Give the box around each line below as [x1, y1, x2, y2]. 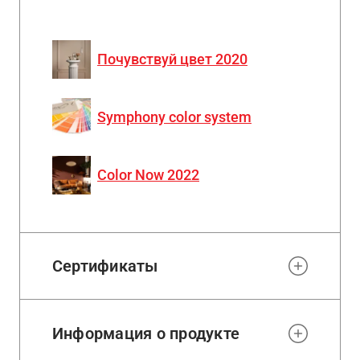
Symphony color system [97, 108, 252, 126]
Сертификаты [52, 256, 158, 276]
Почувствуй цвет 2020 [97, 51, 247, 68]
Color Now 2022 [97, 166, 199, 184]
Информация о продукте [52, 323, 240, 343]
